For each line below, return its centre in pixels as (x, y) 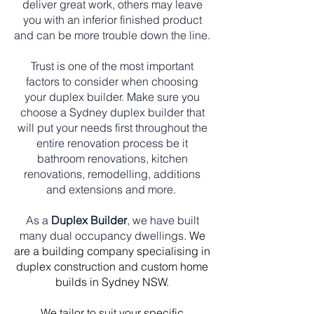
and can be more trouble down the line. (112, 35)
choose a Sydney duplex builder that (112, 112)
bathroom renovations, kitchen (112, 158)
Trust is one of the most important (112, 66)
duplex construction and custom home (112, 266)
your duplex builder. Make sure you (112, 97)
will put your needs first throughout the (112, 128)
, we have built (163, 220)
